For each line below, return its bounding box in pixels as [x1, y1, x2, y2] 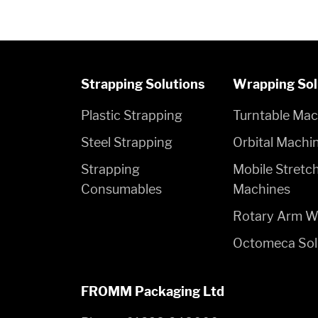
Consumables [81, 182, 162, 197]
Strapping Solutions [81, 77, 205, 92]
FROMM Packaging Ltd [81, 284, 224, 299]
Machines [232, 182, 290, 197]
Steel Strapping [81, 135, 172, 150]
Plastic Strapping [81, 108, 182, 123]
